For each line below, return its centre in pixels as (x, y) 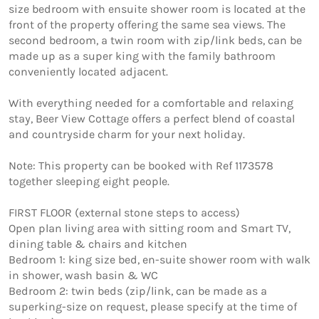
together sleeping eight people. (89, 181)
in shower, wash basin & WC (83, 275)
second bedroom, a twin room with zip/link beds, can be (155, 40)
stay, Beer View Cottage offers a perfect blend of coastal (152, 118)
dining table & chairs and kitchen (98, 244)
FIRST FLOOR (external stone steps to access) (124, 212)
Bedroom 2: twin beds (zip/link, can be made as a (138, 291)
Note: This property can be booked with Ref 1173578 (141, 165)
